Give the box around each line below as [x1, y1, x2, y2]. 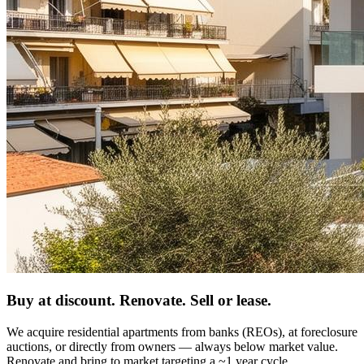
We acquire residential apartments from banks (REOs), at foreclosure [6, 324, 357, 339]
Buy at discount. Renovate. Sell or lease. [6, 292, 271, 310]
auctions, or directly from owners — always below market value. [6, 339, 338, 353]
